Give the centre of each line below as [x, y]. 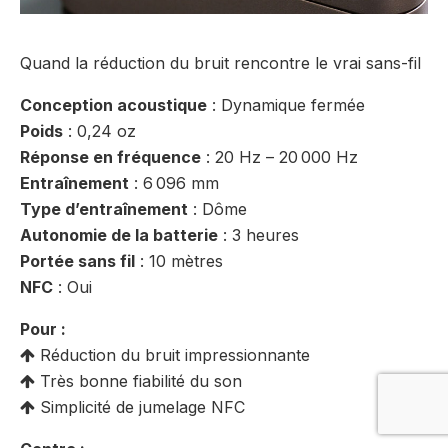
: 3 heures [258, 235]
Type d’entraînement [104, 209]
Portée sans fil [77, 261]
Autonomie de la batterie [119, 235]
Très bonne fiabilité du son [138, 381]
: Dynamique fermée [286, 105]
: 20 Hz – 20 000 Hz [279, 157]
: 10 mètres [179, 261]
